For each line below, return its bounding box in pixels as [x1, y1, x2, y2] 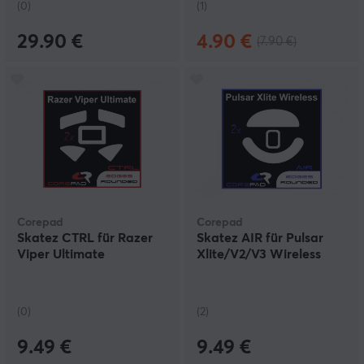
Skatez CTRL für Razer [17, 232, 153, 245]
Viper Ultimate [17, 248, 105, 262]
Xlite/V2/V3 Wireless [197, 248, 321, 262]
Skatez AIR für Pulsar [197, 232, 323, 245]
